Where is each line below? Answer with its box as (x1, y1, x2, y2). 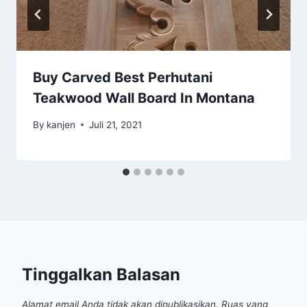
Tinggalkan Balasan (22, 264, 180, 284)
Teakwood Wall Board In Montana (33, 90, 255, 107)
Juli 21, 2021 (89, 119, 143, 130)
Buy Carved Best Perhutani (33, 69, 212, 86)
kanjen (47, 119, 76, 130)
